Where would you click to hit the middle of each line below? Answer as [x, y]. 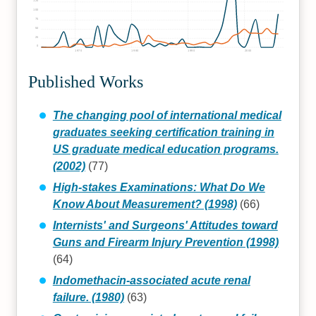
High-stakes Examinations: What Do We [159, 187]
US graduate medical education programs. [165, 149]
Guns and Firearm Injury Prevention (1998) [165, 242]
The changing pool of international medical [167, 115]
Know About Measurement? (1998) [145, 204]
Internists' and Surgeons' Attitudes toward [165, 225]
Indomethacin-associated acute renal [151, 280]
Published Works [86, 81]
